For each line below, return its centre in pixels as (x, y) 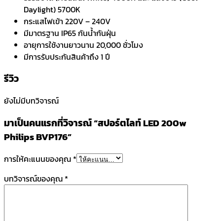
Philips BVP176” (38, 136)
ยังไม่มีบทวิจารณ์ (31, 101)
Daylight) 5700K (52, 9)
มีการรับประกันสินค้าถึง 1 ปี (67, 56)
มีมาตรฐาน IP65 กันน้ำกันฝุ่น (70, 33)
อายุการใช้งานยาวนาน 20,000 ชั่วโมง (83, 45)
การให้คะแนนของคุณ (38, 159)
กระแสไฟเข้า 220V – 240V (67, 21)
